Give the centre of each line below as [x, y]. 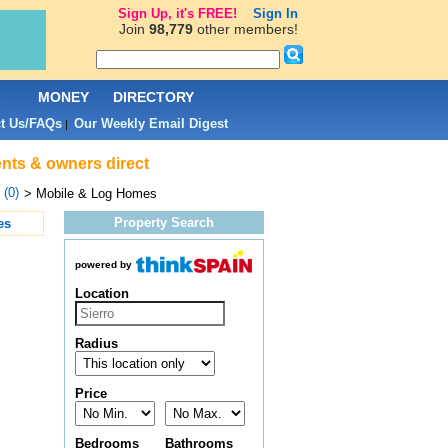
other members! [245, 29]
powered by [103, 265]
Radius [96, 344]
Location [101, 294]
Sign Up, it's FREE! [177, 13]
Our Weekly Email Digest [150, 123]
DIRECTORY [153, 97]
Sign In [275, 13]
